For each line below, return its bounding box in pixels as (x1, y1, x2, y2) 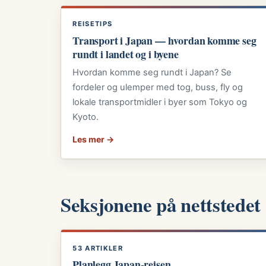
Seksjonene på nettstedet (61, 189, 261, 218)
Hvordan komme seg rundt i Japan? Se (72, 66, 232, 78)
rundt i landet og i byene (72, 46, 179, 62)
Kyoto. (72, 111, 99, 122)
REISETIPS (72, 20, 113, 28)
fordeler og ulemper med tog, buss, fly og (72, 81, 243, 93)
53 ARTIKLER (72, 243, 123, 252)
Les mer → (72, 134, 115, 144)
